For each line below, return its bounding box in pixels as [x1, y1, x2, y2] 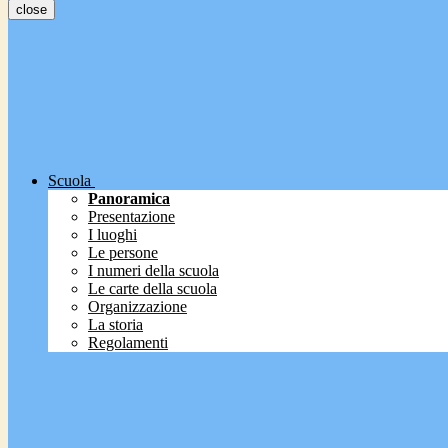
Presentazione [88, 208, 175, 226]
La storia [88, 316, 143, 334]
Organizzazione [88, 298, 187, 316]
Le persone [88, 244, 158, 262]
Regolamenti [88, 334, 168, 352]
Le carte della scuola [88, 280, 217, 298]
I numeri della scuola [88, 262, 219, 280]
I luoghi [88, 226, 137, 244]
